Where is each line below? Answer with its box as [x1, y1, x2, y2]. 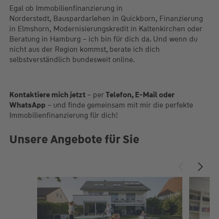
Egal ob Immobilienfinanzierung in [9, 3, 123, 14]
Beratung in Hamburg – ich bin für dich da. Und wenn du [9, 34, 197, 44]
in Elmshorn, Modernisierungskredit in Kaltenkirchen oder [9, 24, 202, 34]
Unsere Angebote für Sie [9, 131, 139, 147]
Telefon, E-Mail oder [104, 90, 175, 100]
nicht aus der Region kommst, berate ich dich [9, 44, 160, 55]
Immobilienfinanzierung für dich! [9, 110, 118, 121]
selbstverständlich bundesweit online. [9, 55, 135, 65]
